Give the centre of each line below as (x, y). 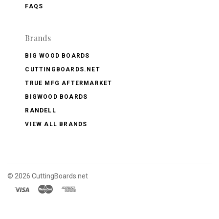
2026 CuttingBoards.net (51, 176)
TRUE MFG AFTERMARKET (69, 83)
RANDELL (41, 110)
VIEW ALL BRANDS (56, 124)
